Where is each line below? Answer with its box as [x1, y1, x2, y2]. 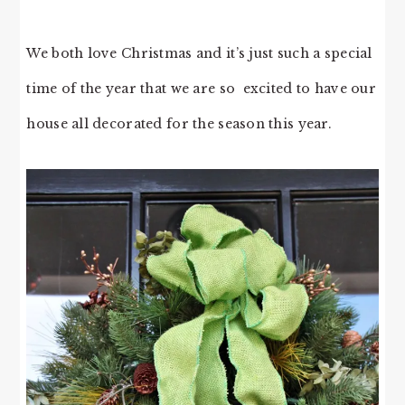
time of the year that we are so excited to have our [26, 80, 376, 98]
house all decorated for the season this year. [26, 116, 332, 133]
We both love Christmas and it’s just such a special [26, 45, 372, 62]
